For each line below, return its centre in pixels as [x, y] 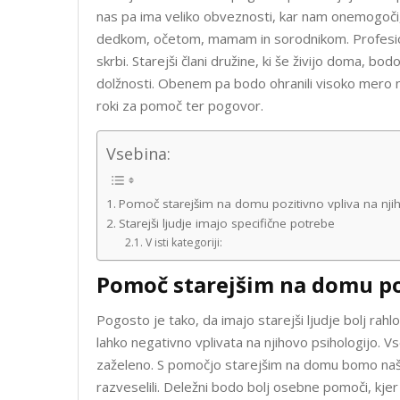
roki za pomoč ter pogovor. [180, 105]
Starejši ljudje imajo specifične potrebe [226, 223]
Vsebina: [138, 154]
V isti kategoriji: [183, 242]
